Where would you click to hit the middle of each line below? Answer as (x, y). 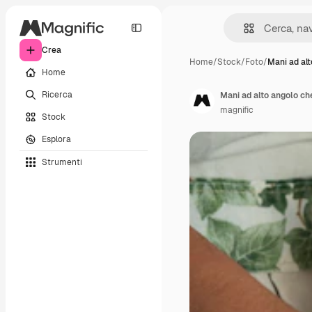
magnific (237, 110)
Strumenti (62, 162)
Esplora (56, 139)
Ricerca (57, 94)
